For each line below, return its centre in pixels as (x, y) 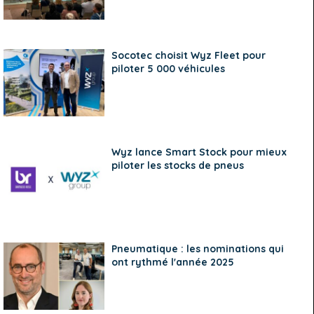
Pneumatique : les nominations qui (198, 248)
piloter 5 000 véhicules (169, 68)
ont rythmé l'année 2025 (173, 262)
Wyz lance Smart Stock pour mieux (199, 152)
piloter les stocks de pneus (178, 165)
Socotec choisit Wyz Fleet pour (189, 55)
